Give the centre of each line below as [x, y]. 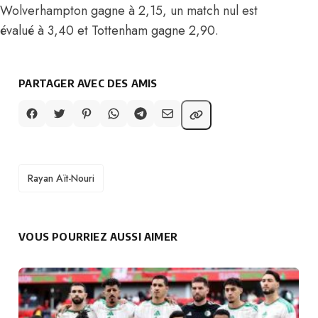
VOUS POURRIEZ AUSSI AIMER [98, 236]
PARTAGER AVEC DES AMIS [88, 83]
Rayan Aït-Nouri [61, 179]
